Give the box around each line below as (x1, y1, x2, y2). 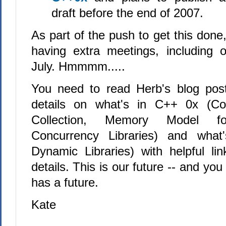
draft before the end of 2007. (51, 6, 203, 20)
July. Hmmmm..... (31, 60, 125, 73)
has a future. (31, 176, 105, 189)
